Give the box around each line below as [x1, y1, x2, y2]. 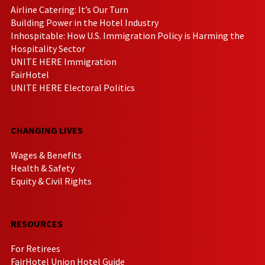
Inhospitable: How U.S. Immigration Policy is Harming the [11, 29, 244, 41]
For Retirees [11, 242, 60, 254]
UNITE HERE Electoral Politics [11, 81, 135, 93]
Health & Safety [11, 161, 75, 174]
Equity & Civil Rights [11, 174, 92, 187]
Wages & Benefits [11, 148, 82, 161]
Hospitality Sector [11, 42, 85, 54]
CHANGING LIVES [11, 124, 83, 136]
